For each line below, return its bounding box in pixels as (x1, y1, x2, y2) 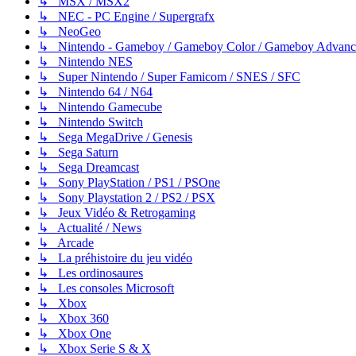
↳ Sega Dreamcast (38, 161, 139, 175)
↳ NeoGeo (38, 25, 101, 39)
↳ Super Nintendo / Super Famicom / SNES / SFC (38, 70, 300, 84)
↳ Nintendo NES (38, 55, 133, 69)
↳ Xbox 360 (38, 311, 109, 326)
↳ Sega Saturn (38, 145, 118, 160)
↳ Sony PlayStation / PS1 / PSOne (38, 176, 220, 190)
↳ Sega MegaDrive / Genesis (38, 130, 192, 145)
